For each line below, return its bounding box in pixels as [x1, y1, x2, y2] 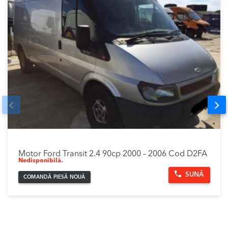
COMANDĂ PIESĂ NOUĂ [23, 175, 85, 180]
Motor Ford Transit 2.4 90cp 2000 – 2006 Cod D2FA [18, 150, 207, 159]
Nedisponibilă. [18, 158, 63, 164]
